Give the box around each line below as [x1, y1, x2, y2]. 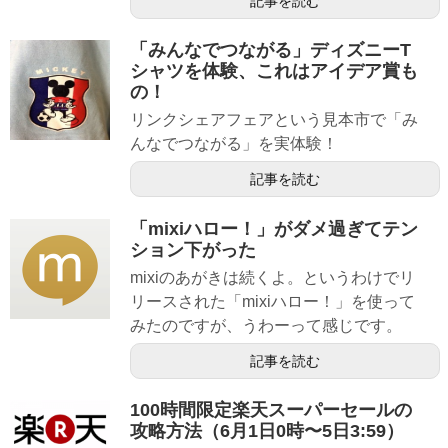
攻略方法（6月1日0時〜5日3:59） [130, 420, 404, 441]
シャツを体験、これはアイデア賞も [130, 61, 418, 82]
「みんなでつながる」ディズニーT [130, 40, 411, 61]
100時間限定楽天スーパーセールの [130, 399, 412, 420]
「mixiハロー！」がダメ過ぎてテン [130, 218, 418, 239]
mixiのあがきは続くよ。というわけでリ [130, 268, 415, 286]
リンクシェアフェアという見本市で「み [130, 111, 418, 129]
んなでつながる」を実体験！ [130, 135, 338, 153]
